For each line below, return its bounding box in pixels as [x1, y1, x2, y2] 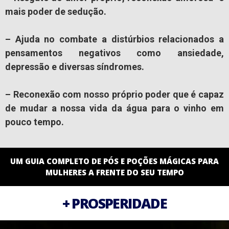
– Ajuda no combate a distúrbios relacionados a [5, 34, 224, 45]
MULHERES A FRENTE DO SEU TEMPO [45, 167, 184, 178]
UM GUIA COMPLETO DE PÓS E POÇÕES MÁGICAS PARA [10, 156, 219, 167]
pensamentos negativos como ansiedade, [5, 48, 224, 59]
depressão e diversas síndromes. [5, 61, 144, 73]
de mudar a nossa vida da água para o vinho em [5, 103, 224, 114]
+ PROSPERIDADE [62, 194, 167, 213]
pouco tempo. [5, 117, 64, 128]
